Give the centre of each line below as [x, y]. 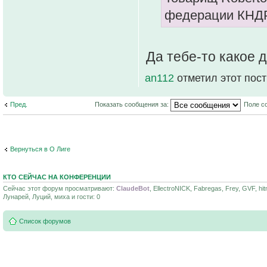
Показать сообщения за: [132, 104]
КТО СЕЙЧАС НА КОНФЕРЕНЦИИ [57, 177]
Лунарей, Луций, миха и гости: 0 [52, 196]
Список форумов [45, 221]
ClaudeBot [133, 188]
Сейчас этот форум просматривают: [60, 188]
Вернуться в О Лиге [40, 149]
